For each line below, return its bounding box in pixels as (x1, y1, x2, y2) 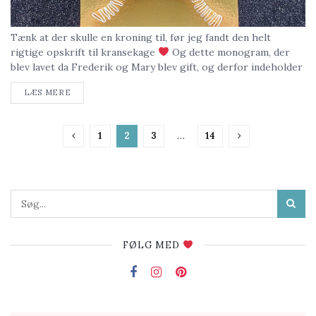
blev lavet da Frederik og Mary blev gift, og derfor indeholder (11, 61, 303, 73)
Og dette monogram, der (169, 46, 290, 59)
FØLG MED (123, 239, 183, 251)
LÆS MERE (24, 87, 71, 97)
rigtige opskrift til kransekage (11, 46, 158, 59)
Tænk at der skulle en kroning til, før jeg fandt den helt (11, 31, 271, 44)
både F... (11, 75, 47, 88)
